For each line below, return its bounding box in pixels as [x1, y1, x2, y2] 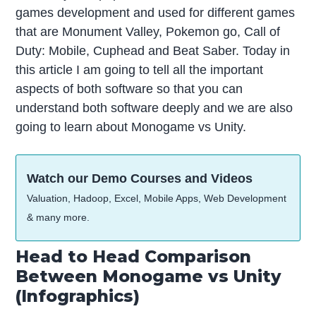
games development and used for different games [16, 5, 296, 20]
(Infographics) [16, 285, 140, 306]
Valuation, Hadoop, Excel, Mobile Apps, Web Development [27, 192, 287, 204]
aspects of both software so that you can [16, 81, 243, 96]
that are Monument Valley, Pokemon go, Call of [16, 24, 281, 39]
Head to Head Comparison [16, 245, 252, 267]
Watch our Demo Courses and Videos [27, 171, 253, 186]
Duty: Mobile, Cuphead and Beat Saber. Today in [16, 43, 291, 58]
